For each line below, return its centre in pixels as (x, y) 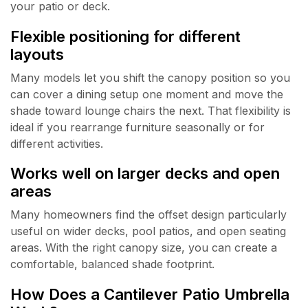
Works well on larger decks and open (145, 173)
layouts (37, 54)
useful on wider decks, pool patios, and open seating (148, 231)
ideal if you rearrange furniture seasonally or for (137, 127)
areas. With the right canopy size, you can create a (144, 248)
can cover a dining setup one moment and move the (147, 94)
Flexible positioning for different (125, 36)
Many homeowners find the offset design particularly (148, 215)
